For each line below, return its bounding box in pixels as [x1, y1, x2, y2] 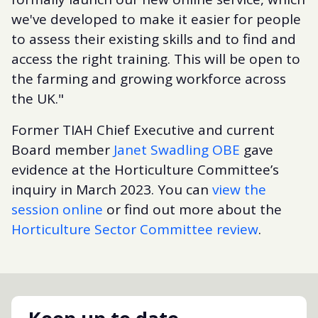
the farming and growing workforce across [11, 69, 286, 88]
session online [11, 199, 103, 219]
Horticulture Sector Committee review [11, 219, 258, 238]
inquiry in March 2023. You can [11, 180, 212, 199]
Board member [11, 140, 114, 159]
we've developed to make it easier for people [11, 9, 301, 28]
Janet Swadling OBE [114, 140, 240, 159]
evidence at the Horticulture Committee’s [11, 160, 279, 179]
